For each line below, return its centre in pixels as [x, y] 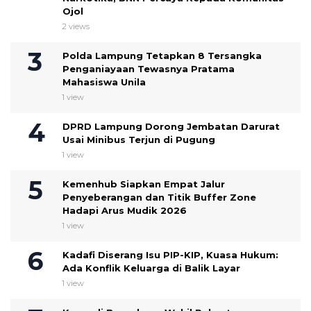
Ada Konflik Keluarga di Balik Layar [151, 268]
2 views [76, 26]
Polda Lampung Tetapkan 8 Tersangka [162, 55]
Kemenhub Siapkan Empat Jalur [144, 184]
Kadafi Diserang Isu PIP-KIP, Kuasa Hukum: [170, 254]
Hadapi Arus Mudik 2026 [125, 210]
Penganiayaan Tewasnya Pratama [149, 68]
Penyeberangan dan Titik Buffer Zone [159, 197]
